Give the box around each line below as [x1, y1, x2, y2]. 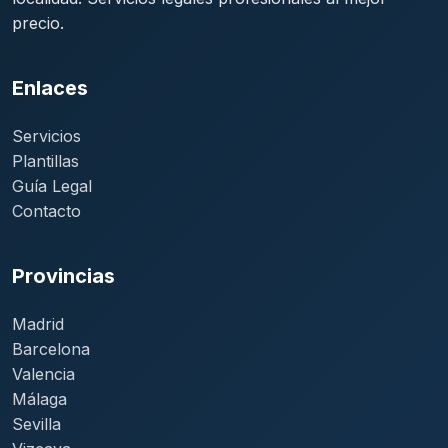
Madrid [12, 314, 64, 335]
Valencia [12, 364, 75, 385]
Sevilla [12, 414, 61, 435]
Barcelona [12, 339, 90, 360]
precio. [12, 13, 64, 34]
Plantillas [12, 151, 79, 172]
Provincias [12, 264, 115, 289]
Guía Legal [12, 176, 92, 197]
